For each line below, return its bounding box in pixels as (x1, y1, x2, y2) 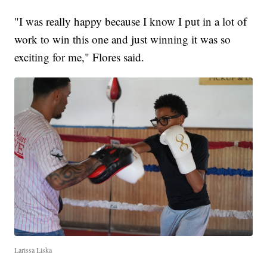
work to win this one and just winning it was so (14, 31, 231, 46)
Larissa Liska (14, 245, 52, 255)
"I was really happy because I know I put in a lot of (14, 13, 247, 29)
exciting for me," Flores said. (14, 49, 145, 64)
